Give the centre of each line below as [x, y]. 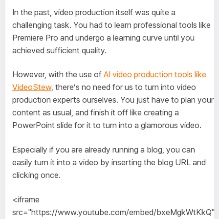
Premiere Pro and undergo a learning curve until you [103, 37]
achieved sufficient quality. [59, 50]
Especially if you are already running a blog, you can [103, 150]
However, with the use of [58, 75]
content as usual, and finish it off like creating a [95, 113]
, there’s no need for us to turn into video [123, 87]
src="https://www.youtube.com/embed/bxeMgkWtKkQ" [113, 212]
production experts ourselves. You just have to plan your [113, 100]
